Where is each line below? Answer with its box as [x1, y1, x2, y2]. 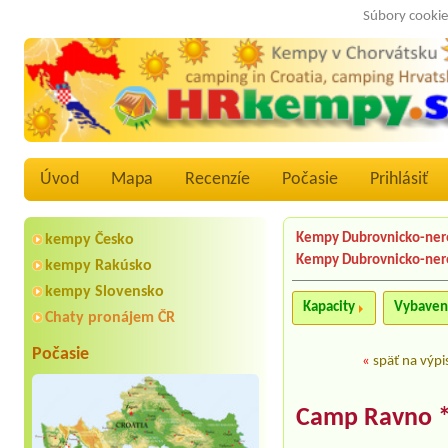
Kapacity [303, 300, 356, 316]
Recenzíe [185, 170, 250, 190]
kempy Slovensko [45, 284, 164, 301]
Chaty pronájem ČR [45, 310, 175, 327]
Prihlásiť [370, 170, 428, 190]
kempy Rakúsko [45, 258, 152, 275]
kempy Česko [45, 232, 134, 249]
